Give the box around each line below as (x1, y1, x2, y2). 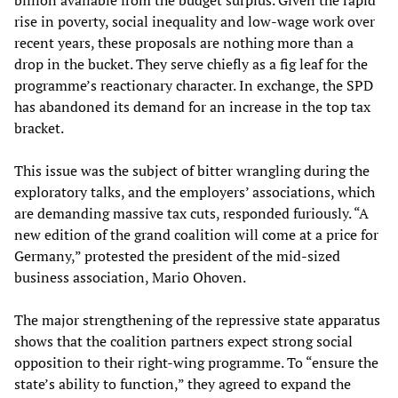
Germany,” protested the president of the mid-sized (14, 246, 340, 267)
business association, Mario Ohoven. (14, 267, 246, 288)
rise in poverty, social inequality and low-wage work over (14, 12, 375, 32)
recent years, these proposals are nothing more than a (14, 33, 354, 53)
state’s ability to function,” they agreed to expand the (14, 374, 351, 394)
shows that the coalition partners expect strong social (14, 331, 353, 352)
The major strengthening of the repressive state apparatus (14, 310, 380, 330)
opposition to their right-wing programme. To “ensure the (14, 353, 378, 373)
